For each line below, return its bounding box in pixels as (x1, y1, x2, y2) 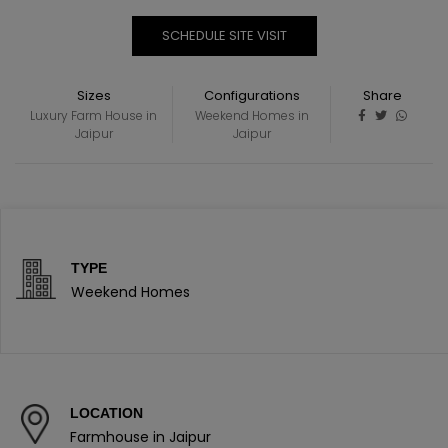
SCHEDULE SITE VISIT (161, 26, 287, 45)
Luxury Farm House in (30, 107, 157, 124)
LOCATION (70, 405, 143, 421)
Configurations (203, 86, 300, 105)
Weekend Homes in (194, 107, 309, 124)
